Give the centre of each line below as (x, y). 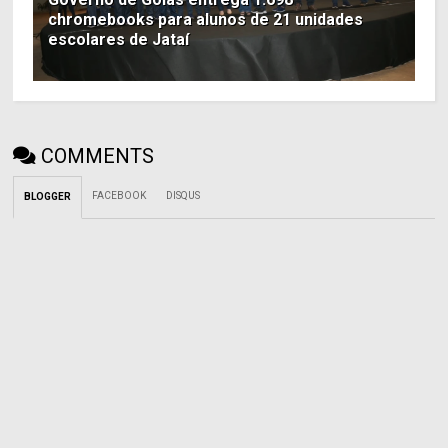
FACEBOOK (119, 196)
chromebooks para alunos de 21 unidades (206, 20)
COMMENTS (98, 156)
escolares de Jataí (119, 40)
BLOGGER (48, 197)
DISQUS (183, 196)
